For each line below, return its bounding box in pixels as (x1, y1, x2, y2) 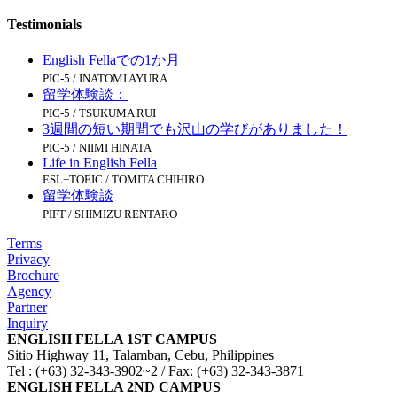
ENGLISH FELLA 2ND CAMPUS (7, 378, 221, 394)
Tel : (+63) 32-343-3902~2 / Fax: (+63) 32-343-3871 (7, 362, 304, 378)
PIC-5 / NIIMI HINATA (43, 140, 152, 154)
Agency (7, 283, 51, 299)
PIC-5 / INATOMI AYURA (43, 71, 167, 85)
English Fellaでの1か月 (43, 51, 180, 67)
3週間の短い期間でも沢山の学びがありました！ (43, 121, 347, 136)
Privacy (7, 251, 50, 267)
